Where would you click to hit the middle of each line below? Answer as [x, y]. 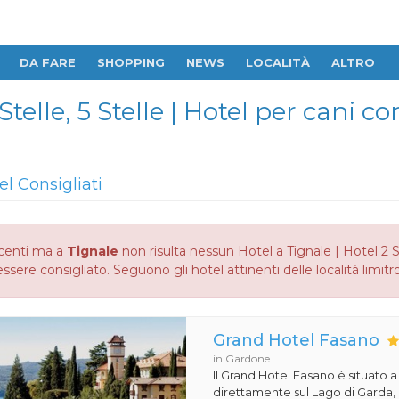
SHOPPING [131, 62]
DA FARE [48, 62]
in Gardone [242, 358]
